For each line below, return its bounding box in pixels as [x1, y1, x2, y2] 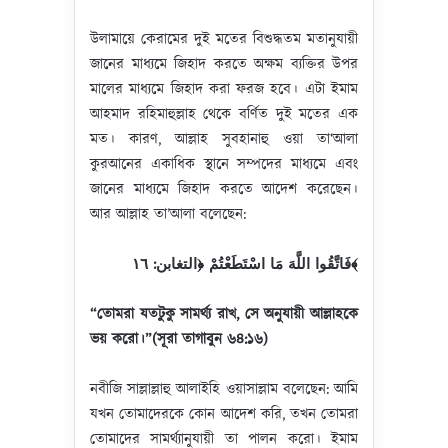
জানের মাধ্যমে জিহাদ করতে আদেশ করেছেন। [90, 179, 358, 200]
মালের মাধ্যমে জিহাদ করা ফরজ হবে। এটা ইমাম [90, 79, 358, 100]
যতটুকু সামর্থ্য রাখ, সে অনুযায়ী [139, 304, 305, 325]
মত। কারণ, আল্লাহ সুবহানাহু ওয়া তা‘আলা [90, 129, 358, 150]
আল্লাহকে [310, 304, 359, 325]
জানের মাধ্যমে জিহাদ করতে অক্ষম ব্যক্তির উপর [90, 54, 358, 75]
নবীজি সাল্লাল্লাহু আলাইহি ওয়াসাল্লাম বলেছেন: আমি [90, 379, 358, 400]
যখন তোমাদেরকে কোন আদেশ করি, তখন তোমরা [90, 404, 358, 425]
